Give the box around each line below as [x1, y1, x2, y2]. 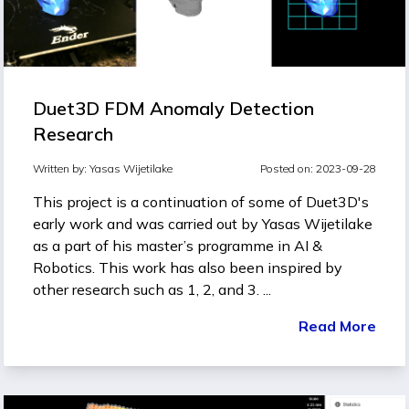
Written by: [33, 162, 89, 176]
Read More [299, 317, 376, 336]
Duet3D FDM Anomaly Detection [33, 97, 314, 121]
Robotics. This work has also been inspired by [33, 258, 342, 278]
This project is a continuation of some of [33, 193, 306, 212]
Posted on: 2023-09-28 [260, 162, 376, 176]
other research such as [33, 280, 187, 299]
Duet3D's [306, 193, 369, 212]
